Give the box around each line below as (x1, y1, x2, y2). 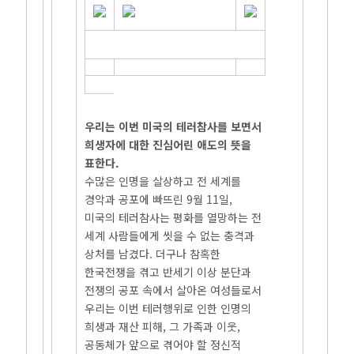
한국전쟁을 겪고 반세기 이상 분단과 (85, 264, 252, 280)
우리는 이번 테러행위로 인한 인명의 (85, 300, 252, 316)
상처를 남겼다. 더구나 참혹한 (85, 246, 221, 262)
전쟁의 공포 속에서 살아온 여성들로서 (85, 282, 262, 298)
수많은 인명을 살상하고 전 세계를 (85, 173, 242, 189)
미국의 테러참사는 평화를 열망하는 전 (85, 209, 262, 225)
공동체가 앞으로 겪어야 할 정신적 (85, 337, 242, 352)
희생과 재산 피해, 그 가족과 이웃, (85, 318, 241, 334)
